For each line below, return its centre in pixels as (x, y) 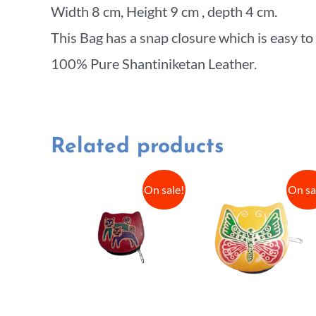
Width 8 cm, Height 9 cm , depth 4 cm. (164, 11)
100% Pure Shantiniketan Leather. (154, 63)
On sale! (164, 189)
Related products (137, 147)
